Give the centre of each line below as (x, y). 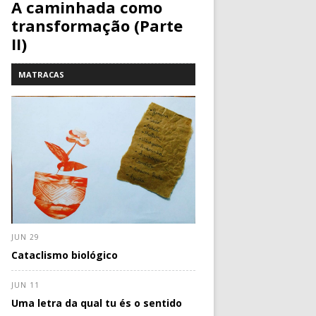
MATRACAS (42, 74)
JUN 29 (26, 237)
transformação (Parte (97, 25)
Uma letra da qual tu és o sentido (97, 303)
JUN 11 (26, 285)
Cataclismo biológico (65, 255)
